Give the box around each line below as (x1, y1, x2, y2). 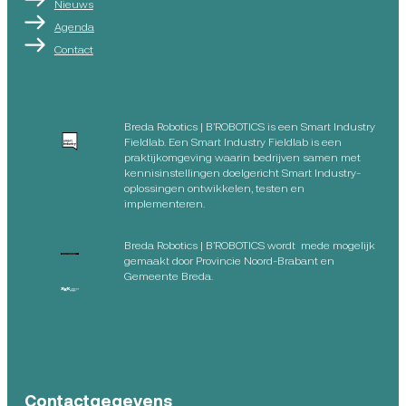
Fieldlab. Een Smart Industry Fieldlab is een (123, 134, 342, 148)
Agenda (53, 20, 94, 34)
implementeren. (123, 196, 205, 209)
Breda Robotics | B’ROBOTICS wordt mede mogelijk (123, 237, 375, 251)
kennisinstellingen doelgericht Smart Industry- (123, 165, 361, 179)
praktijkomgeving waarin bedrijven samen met (123, 150, 361, 163)
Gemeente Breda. (123, 268, 213, 282)
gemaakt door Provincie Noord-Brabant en (123, 253, 334, 266)
